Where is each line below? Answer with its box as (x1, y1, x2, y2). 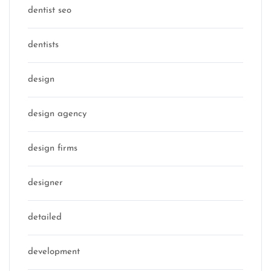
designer (28, 178, 63, 188)
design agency (28, 109, 87, 119)
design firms (28, 143, 77, 153)
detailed (28, 212, 62, 222)
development (28, 247, 80, 256)
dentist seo (28, 5, 71, 15)
